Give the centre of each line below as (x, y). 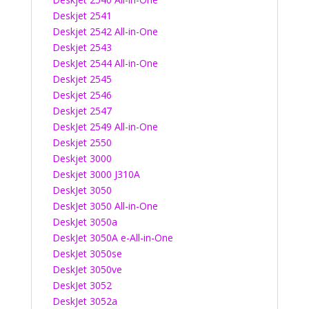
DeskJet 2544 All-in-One (105, 63)
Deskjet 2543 (82, 47)
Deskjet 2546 (82, 95)
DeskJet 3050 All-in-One (105, 206)
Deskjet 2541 (82, 16)
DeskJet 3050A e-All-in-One (112, 238)
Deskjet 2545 (82, 79)
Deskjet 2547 (82, 111)
